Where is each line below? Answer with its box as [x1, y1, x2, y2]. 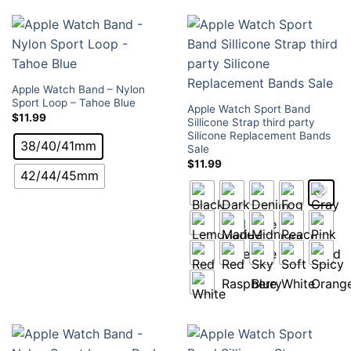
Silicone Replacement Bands [187, 129, 331, 143]
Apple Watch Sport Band [187, 103, 310, 116]
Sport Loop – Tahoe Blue [12, 96, 136, 110]
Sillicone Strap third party [187, 116, 315, 129]
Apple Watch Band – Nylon [12, 83, 145, 96]
